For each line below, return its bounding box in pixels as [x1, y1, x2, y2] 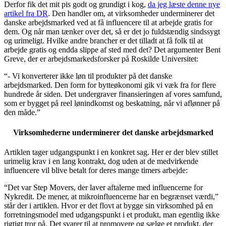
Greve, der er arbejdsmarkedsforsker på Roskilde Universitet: [4, 54, 198, 64]
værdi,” [193, 192, 218, 201]
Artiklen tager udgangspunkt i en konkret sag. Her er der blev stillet [4, 147, 218, 156]
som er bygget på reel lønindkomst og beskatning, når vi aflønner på [4, 99, 220, 108]
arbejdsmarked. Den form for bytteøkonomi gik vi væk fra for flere [4, 81, 216, 90]
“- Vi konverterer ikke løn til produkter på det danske [4, 72, 172, 81]
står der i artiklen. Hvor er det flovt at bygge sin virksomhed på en [4, 201, 213, 210]
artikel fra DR [4, 9, 48, 18]
